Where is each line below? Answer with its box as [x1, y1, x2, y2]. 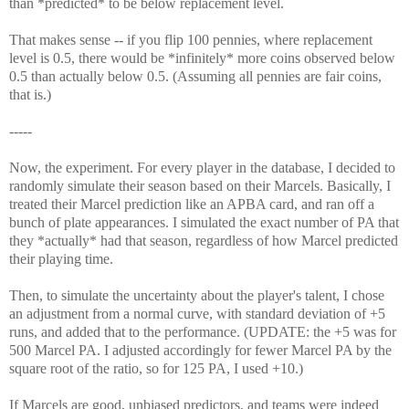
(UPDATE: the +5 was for [244, 324, 396, 341]
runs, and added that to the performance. [9, 324, 244, 341]
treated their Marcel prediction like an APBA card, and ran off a [9, 196, 374, 213]
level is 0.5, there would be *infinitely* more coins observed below [9, 50, 395, 67]
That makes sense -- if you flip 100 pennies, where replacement [9, 32, 372, 48]
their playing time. [9, 251, 113, 267]
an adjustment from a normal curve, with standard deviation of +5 [9, 306, 385, 322]
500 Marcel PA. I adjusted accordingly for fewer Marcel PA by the [9, 342, 392, 359]
